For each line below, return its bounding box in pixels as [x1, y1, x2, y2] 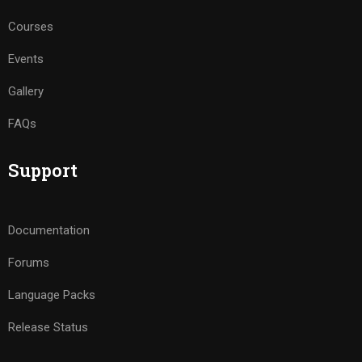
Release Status [8, 320, 88, 335]
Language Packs [8, 288, 95, 302]
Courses [8, 19, 53, 34]
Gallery [8, 84, 44, 99]
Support [8, 158, 78, 182]
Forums [8, 255, 49, 270]
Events [8, 52, 44, 66]
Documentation [8, 223, 90, 238]
